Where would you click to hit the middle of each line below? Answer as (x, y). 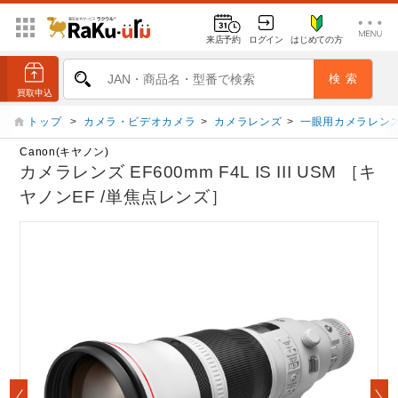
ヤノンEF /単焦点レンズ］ (124, 197)
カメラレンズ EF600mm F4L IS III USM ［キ (198, 172)
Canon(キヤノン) (64, 152)
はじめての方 (317, 39)
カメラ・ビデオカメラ (139, 122)
